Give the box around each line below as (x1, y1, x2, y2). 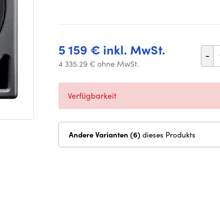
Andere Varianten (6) (130, 129, 142, 140)
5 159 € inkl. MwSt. (58, 41, 165, 58)
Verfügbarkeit (68, 90, 116, 101)
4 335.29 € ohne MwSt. (58, 58, 139, 69)
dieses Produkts (142, 129, 195, 140)
